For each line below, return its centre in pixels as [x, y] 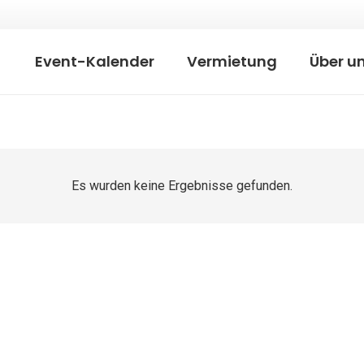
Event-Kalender [94, 61]
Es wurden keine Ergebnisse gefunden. [182, 186]
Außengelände [76, 333]
